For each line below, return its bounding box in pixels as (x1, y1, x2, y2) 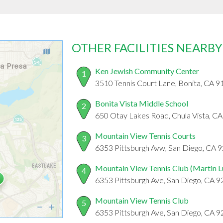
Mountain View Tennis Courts (95, 131, 196, 141)
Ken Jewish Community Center (95, 66, 199, 76)
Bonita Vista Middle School (95, 99, 188, 109)
